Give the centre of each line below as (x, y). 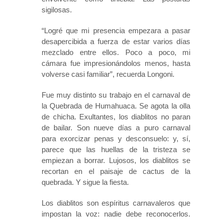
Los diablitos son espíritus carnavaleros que (116, 203)
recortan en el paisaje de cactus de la (116, 171)
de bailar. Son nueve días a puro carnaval (116, 127)
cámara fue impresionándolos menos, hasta (116, 63)
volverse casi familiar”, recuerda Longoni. (108, 74)
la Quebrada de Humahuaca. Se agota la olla (116, 106)
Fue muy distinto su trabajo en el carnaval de (116, 95)
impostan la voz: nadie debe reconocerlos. (116, 214)
